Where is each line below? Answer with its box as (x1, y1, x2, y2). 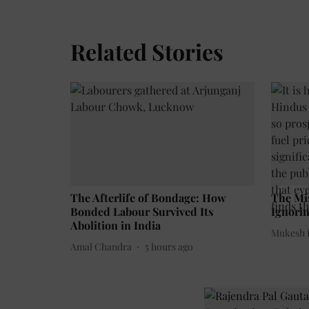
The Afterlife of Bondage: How (70, 190, 226, 206)
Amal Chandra (70, 239, 132, 253)
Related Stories (70, 36, 223, 66)
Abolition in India (70, 218, 161, 233)
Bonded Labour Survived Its (70, 204, 213, 219)
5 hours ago (145, 239, 193, 253)
